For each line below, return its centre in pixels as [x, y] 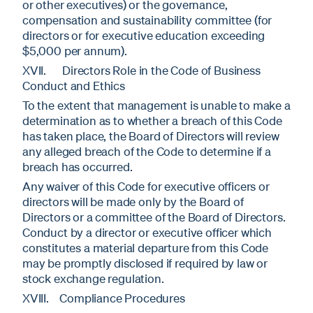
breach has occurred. [78, 166]
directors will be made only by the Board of [133, 201]
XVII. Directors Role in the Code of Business [141, 70]
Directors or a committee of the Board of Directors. [154, 217]
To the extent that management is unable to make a [156, 105]
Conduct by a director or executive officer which [147, 232]
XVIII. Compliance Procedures [104, 298]
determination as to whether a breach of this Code [152, 120]
